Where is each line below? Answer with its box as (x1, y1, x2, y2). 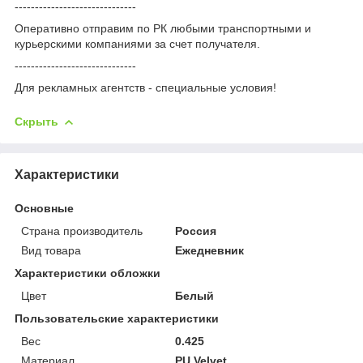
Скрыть (15, 114, 58, 128)
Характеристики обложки (15, 266, 160, 280)
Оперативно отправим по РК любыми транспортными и (15, 21, 311, 35)
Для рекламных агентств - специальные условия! (15, 80, 276, 94)
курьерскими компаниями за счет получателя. (15, 36, 260, 50)
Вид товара (21, 243, 81, 257)
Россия (175, 224, 217, 237)
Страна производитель (21, 224, 143, 237)
